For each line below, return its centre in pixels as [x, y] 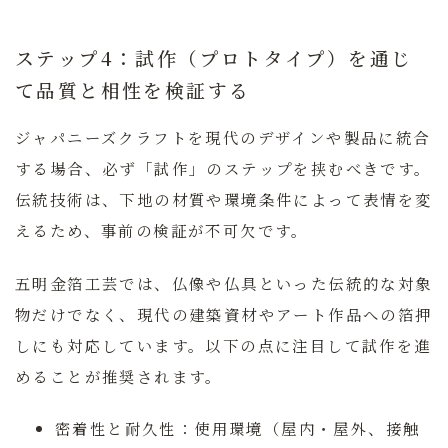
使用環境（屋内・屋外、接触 [307, 428]
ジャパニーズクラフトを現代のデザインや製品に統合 [223, 137]
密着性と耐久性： [125, 428]
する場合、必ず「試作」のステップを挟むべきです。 [223, 168]
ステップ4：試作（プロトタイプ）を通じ [214, 58]
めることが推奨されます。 [119, 375]
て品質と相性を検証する [133, 90]
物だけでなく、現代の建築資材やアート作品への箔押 [224, 313]
